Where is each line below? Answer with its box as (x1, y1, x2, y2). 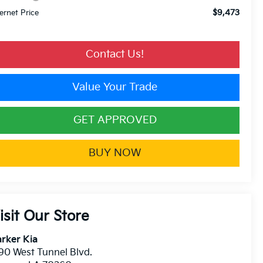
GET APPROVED (73, 113, 157, 126)
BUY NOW (89, 146, 141, 159)
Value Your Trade (72, 80, 157, 93)
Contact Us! (86, 48, 144, 60)
